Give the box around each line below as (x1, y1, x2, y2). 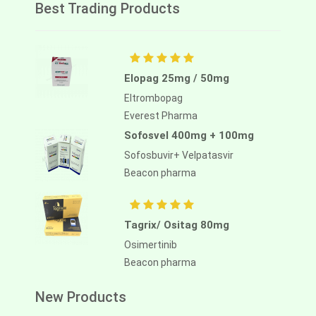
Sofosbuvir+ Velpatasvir (124, 150, 233, 162)
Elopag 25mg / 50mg (124, 72, 229, 85)
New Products (35, 288, 126, 306)
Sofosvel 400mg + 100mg (124, 129, 254, 142)
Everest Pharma (124, 110, 197, 122)
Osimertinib (124, 239, 177, 251)
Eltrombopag (124, 92, 183, 104)
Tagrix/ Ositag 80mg (124, 219, 229, 232)
